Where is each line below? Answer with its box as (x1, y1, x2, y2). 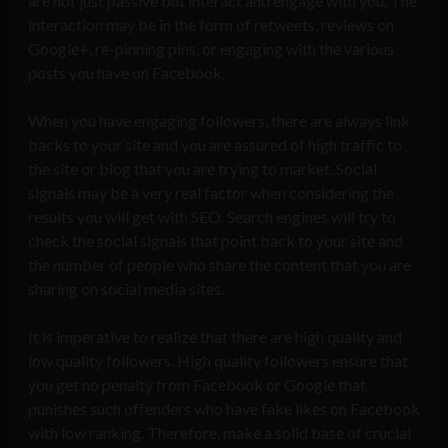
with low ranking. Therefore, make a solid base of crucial (28, 423, 411, 443)
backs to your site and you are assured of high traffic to (28, 135, 402, 155)
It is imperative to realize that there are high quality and (28, 327, 402, 347)
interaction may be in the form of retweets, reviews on (28, 15, 394, 35)
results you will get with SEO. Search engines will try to (28, 207, 396, 227)
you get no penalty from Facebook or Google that (28, 375, 366, 395)
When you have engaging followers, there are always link (28, 111, 410, 131)
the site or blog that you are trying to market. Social (28, 159, 377, 179)
